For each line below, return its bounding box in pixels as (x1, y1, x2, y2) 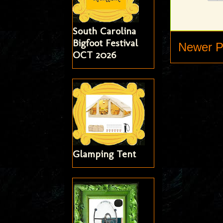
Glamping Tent (72, 148, 136, 160)
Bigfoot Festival (72, 37, 138, 49)
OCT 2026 (72, 49, 116, 61)
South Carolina (72, 25, 136, 37)
